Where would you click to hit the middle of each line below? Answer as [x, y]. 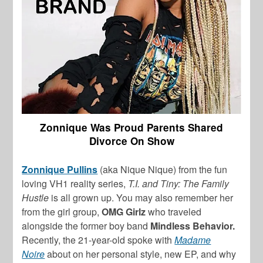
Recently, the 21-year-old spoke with [98, 240]
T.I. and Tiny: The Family [178, 184]
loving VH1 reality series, [74, 184]
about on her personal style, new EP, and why [141, 254]
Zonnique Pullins [60, 170]
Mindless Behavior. [193, 226]
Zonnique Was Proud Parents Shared [131, 128]
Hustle [36, 198]
